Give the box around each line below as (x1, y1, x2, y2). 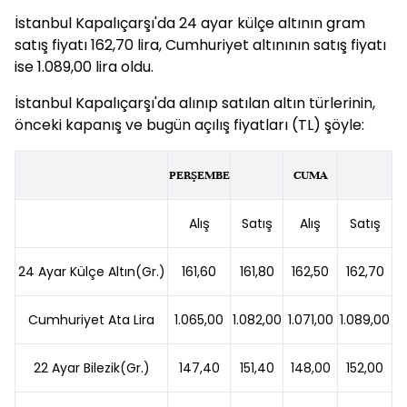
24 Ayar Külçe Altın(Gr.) (17, 263, 165, 281)
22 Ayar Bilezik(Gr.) (33, 359, 150, 377)
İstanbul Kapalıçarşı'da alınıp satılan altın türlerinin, (15, 93, 375, 114)
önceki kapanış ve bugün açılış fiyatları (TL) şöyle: (15, 114, 364, 135)
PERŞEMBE (168, 168, 230, 183)
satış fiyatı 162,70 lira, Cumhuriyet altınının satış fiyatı (15, 35, 386, 55)
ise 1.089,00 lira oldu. (15, 56, 154, 77)
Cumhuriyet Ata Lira (28, 311, 154, 329)
